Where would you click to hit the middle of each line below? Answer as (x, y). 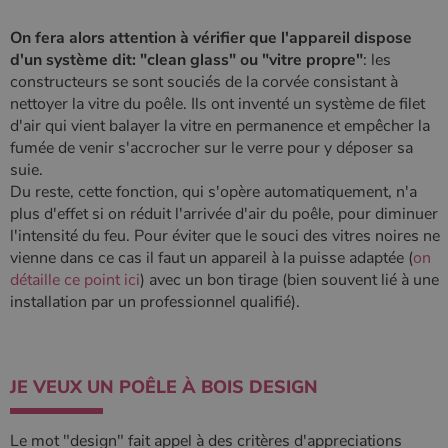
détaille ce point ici (75, 280)
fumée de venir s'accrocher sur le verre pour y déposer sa (211, 148)
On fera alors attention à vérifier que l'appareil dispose (211, 38)
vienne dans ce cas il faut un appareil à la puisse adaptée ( (211, 258)
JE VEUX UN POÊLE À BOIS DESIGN (164, 387)
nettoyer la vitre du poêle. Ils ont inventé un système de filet (217, 104)
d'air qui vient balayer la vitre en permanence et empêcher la (220, 126)
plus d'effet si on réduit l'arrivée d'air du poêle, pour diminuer (224, 214)
